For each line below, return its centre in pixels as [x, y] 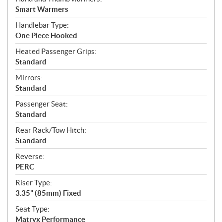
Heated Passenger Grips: [56, 52]
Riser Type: [34, 183]
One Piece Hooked [46, 36]
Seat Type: [32, 209]
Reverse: [30, 157]
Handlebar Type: [42, 25]
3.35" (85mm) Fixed [48, 193]
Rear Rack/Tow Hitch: [51, 130]
